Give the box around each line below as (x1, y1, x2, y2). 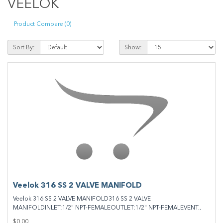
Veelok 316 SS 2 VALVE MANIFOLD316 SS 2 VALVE (13, 195, 151, 202)
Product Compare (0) (14, 20, 71, 27)
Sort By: (13, 44, 35, 51)
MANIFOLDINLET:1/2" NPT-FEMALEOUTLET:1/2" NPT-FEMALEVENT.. (13, 204, 201, 211)
